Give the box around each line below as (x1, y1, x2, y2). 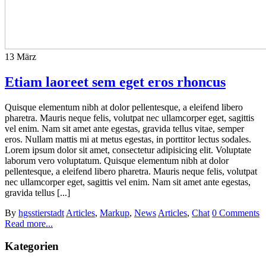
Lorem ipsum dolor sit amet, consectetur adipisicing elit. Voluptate (5, 144, 251, 155)
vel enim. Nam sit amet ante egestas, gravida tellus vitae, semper (5, 123, 244, 134)
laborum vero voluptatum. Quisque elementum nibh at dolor (5, 155, 229, 166)
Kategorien (5, 240, 59, 253)
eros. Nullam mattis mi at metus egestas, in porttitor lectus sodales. (5, 134, 251, 144)
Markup (100, 207, 129, 218)
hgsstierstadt (18, 207, 64, 218)
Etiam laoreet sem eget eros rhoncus (5, 74, 226, 90)
